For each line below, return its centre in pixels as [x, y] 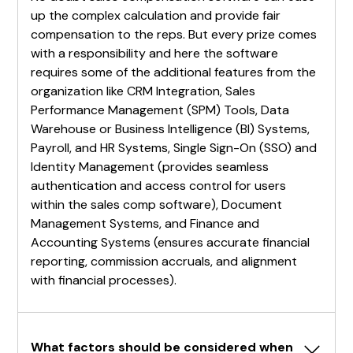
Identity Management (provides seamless [150, 166]
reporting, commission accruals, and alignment [164, 261]
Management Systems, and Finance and [145, 223]
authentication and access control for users [159, 185]
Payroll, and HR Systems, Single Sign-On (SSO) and [174, 147]
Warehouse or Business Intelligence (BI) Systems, [171, 128]
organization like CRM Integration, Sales [143, 91]
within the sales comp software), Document [157, 204]
